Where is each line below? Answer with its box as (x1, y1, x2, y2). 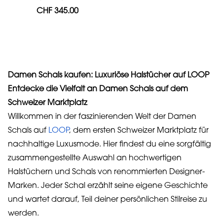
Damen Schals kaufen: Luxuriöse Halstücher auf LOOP (8, 72, 209, 79)
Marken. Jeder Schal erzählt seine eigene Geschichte (8, 182, 208, 190)
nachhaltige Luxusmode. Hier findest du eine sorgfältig (8, 141, 211, 148)
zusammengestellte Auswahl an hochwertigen (8, 154, 182, 162)
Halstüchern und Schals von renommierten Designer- (8, 168, 205, 176)
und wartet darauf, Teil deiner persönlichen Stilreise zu (8, 196, 207, 204)
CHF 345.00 (36, 7, 78, 15)
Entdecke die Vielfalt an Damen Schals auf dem (8, 85, 188, 93)
